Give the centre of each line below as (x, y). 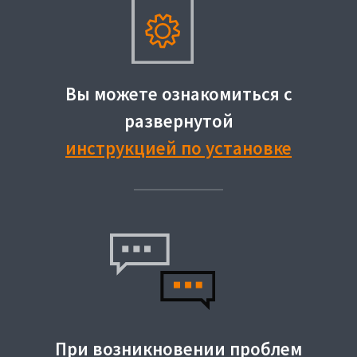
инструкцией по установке (178, 147)
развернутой (178, 120)
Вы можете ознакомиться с (178, 93)
